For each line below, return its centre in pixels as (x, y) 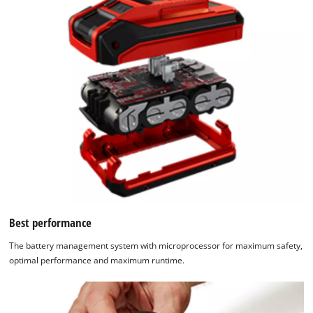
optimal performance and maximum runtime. (97, 261)
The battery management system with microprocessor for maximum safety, (156, 246)
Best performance (51, 222)
